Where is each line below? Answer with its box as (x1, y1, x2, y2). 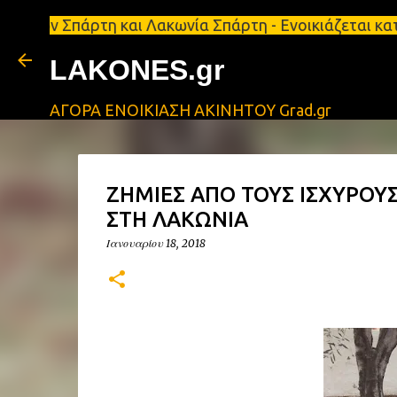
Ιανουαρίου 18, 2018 (105, 237, 206, 250)
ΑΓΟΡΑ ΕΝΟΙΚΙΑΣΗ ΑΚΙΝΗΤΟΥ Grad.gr (50, 101, 331, 119)
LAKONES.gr (50, 54, 224, 86)
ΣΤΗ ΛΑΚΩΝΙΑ (105, 207, 248, 231)
